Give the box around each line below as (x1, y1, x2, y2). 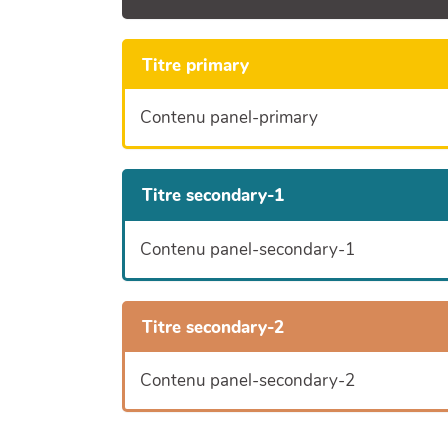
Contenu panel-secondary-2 (140, 368, 355, 392)
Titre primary (142, 53, 249, 77)
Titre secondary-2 (142, 315, 284, 339)
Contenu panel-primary (140, 106, 318, 130)
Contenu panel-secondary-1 (140, 237, 355, 261)
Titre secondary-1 (142, 184, 284, 208)
